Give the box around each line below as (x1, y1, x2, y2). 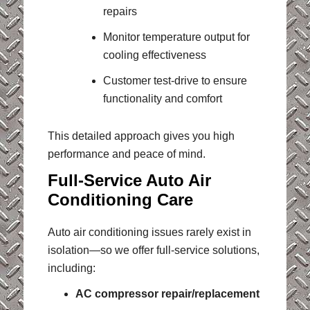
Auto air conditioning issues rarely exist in (47, 226, 251, 239)
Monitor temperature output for (102, 30, 250, 43)
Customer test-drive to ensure (102, 74, 247, 86)
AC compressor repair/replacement (75, 288, 259, 300)
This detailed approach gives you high (47, 129, 235, 142)
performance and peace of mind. (47, 147, 206, 160)
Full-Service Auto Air (47, 171, 211, 190)
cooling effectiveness (102, 48, 206, 61)
